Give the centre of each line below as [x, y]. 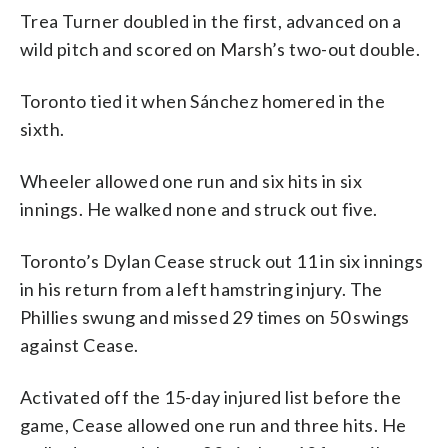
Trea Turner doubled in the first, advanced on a [211, 20]
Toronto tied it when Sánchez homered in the [203, 100]
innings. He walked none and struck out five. [199, 208]
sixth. [42, 128]
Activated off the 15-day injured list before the [211, 396]
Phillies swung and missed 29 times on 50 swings [215, 316]
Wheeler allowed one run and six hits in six [191, 180]
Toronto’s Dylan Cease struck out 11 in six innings [221, 260]
